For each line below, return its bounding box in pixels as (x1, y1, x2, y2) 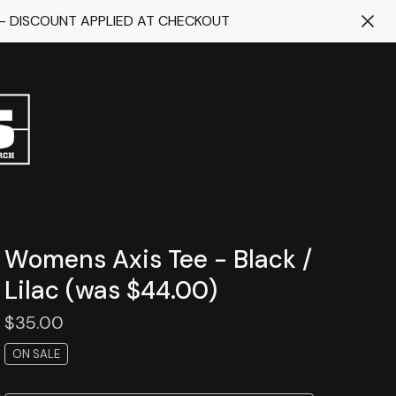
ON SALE (11, 346, 60, 362)
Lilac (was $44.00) (4, 274, 217, 307)
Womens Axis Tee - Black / (4, 243, 312, 276)
